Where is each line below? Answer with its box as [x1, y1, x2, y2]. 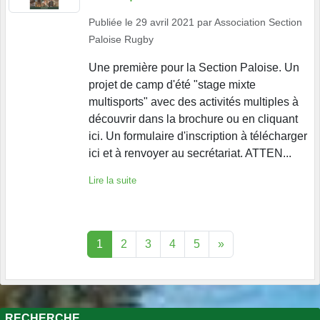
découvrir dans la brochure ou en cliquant [89, 112, 298, 125]
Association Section [214, 16, 302, 28]
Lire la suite [89, 174, 136, 186]
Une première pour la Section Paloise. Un [89, 61, 299, 74]
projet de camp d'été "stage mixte [89, 78, 256, 91]
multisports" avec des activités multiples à [89, 95, 299, 108]
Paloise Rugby [89, 33, 154, 45]
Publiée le [89, 16, 136, 28]
